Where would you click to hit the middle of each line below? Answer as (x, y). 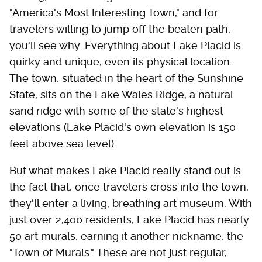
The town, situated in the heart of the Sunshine (126, 78)
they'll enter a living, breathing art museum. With (131, 203)
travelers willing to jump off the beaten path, (120, 29)
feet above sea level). (63, 143)
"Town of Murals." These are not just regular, (118, 252)
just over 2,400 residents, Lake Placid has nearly (129, 219)
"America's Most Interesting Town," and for (114, 12)
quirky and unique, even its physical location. (121, 61)
